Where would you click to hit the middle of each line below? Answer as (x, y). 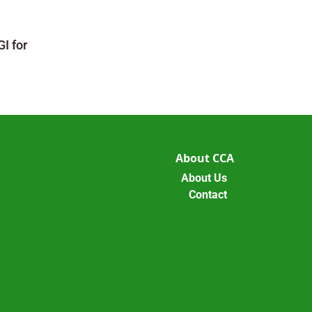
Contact (208, 194)
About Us (204, 178)
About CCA (204, 158)
